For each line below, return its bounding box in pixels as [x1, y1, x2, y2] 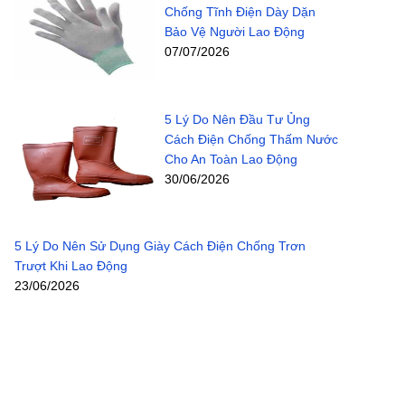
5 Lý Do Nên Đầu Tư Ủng [164, 111, 310, 127]
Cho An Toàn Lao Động [164, 151, 297, 166]
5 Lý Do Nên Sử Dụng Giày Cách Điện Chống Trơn [14, 239, 306, 254]
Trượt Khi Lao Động [14, 259, 127, 274]
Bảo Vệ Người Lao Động [164, 24, 305, 39]
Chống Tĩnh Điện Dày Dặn [164, 4, 316, 19]
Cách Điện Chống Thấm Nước [164, 131, 338, 146]
